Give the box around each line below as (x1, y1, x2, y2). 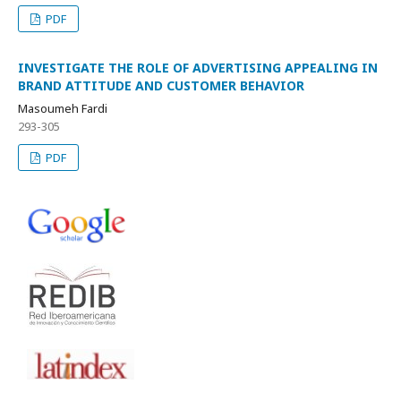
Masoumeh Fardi (18, 100, 107, 117)
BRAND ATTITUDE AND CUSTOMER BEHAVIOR (18, 77, 304, 95)
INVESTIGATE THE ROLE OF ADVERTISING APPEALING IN (18, 59, 378, 77)
